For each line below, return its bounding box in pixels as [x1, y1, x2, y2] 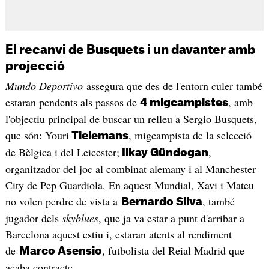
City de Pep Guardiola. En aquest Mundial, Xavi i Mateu [5, 177, 254, 192]
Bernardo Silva [121, 196, 202, 207]
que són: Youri [5, 127, 69, 142]
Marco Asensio [19, 245, 102, 256]
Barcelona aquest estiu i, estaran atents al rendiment [5, 226, 232, 241]
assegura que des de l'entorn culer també [82, 78, 262, 93]
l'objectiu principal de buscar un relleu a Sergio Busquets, [5, 111, 257, 126]
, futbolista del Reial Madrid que [101, 243, 244, 258]
